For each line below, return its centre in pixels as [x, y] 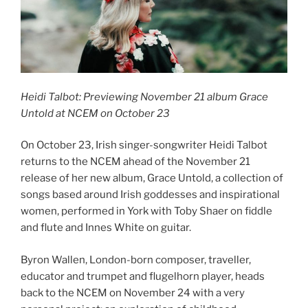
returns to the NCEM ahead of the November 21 [135, 162]
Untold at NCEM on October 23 [95, 113]
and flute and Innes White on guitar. [106, 228]
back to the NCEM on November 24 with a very [133, 293]
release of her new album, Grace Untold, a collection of [152, 178]
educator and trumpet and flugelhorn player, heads [143, 276]
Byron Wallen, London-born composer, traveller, [136, 260]
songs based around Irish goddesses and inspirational [150, 195]
